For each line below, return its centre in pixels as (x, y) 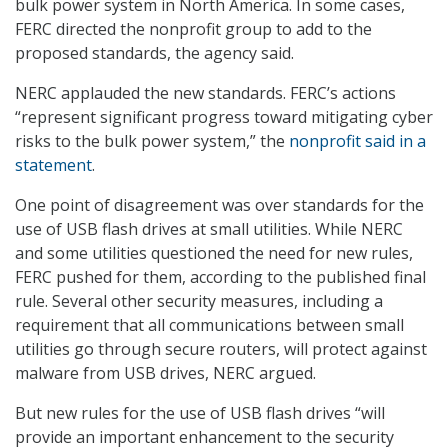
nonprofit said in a (357, 141)
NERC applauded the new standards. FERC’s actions (205, 93)
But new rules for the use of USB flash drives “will (200, 413)
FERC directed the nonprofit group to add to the (193, 29)
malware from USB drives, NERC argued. (165, 373)
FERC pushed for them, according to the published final (220, 277)
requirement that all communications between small (209, 325)
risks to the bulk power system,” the (152, 141)
